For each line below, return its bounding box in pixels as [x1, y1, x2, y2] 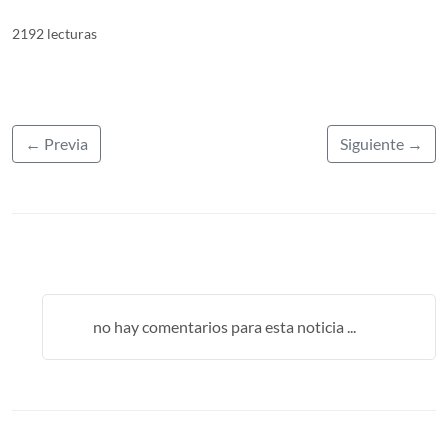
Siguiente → [340, 133, 423, 153]
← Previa [25, 133, 88, 153]
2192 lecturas [12, 24, 97, 42]
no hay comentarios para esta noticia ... [93, 316, 356, 336]
